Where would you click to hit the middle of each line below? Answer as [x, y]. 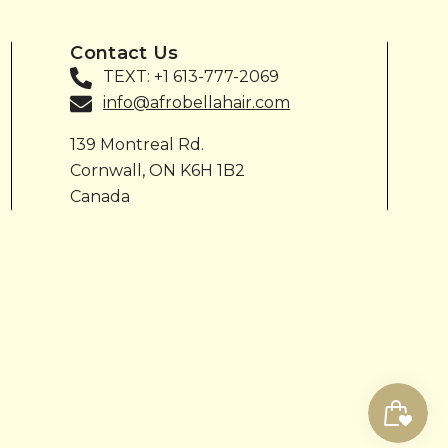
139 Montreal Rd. [137, 144]
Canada [100, 196]
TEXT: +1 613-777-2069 [191, 76]
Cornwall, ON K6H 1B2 [158, 170]
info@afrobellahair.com [197, 102]
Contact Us [124, 53]
